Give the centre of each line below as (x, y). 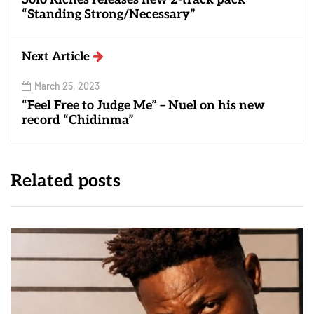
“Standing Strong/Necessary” (109, 15)
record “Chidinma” (78, 121)
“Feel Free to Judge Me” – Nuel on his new (143, 106)
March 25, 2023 (67, 86)
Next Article (56, 57)
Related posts (66, 181)
